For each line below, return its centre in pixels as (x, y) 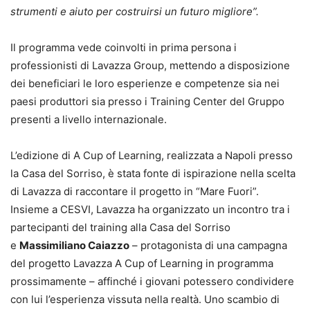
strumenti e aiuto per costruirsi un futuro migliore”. (135, 12)
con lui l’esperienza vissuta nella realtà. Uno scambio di (145, 300)
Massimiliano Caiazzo (74, 246)
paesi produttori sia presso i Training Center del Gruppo (147, 102)
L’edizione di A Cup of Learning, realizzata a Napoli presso (152, 156)
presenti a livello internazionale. (89, 120)
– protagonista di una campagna (208, 246)
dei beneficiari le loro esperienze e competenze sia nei (145, 84)
